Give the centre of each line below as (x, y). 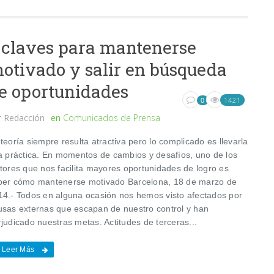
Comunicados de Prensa (112, 117)
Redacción (24, 117)
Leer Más (18, 249)
